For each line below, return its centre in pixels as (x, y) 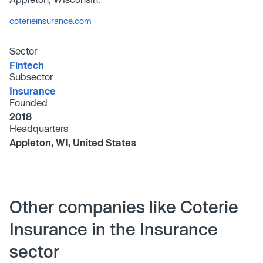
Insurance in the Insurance (114, 229)
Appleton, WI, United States (73, 142)
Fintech (27, 65)
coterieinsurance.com (50, 21)
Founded (28, 102)
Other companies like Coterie (124, 206)
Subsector (31, 76)
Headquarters (39, 128)
